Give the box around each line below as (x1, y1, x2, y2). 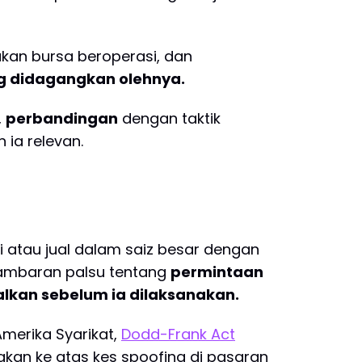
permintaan (170, 261, 263, 282)
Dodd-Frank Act (121, 324, 235, 345)
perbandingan (6, 108, 118, 129)
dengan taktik (118, 108, 221, 129)
